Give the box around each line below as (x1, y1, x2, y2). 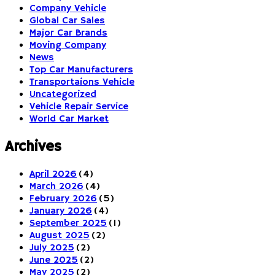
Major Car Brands (29, 27, 107, 40)
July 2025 (29, 241, 74, 254)
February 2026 (29, 192, 97, 205)
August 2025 (29, 229, 90, 242)
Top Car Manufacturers (29, 64, 133, 77)
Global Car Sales (29, 15, 105, 28)
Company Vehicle (29, 2, 106, 15)
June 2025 (29, 254, 78, 266)
